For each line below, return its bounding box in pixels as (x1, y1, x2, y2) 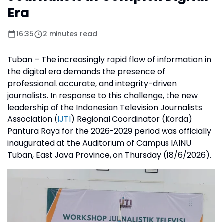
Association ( (7, 113, 57, 125)
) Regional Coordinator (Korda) (71, 113, 192, 125)
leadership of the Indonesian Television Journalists (7, 102, 202, 113)
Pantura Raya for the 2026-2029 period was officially (7, 125, 211, 137)
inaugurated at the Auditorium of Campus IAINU (7, 137, 191, 149)
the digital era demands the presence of (7, 66, 165, 77)
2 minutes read (43, 29, 97, 39)
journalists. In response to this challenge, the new (7, 90, 198, 101)
